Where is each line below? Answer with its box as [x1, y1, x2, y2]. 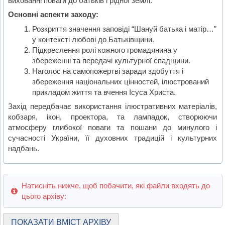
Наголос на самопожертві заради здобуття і [32, 66, 183, 75]
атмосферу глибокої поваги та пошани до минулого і [8, 123, 217, 132]
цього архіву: [21, 192, 66, 201]
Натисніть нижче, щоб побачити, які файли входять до [21, 181, 210, 190]
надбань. [8, 144, 40, 153]
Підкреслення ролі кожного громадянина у [32, 45, 177, 54]
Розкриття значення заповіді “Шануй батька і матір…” [32, 24, 216, 33]
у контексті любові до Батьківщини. [32, 35, 154, 44]
